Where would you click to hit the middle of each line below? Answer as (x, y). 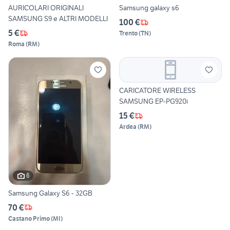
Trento (128, 33)
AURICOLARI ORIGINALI (46, 8)
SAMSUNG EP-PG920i (154, 101)
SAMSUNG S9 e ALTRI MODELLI (58, 19)
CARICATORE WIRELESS (157, 91)
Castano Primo (29, 218)
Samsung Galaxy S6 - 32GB (50, 193)
